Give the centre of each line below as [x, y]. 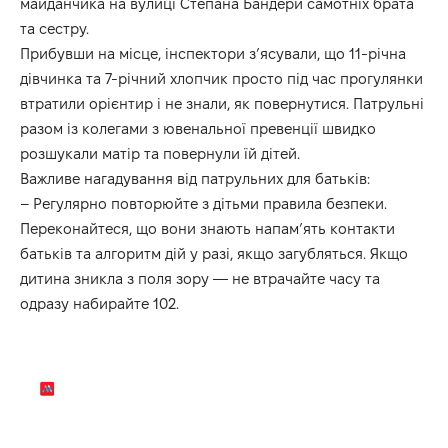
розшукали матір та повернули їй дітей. [160, 153]
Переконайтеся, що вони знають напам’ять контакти [207, 228]
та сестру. [54, 28]
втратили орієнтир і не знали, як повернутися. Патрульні [222, 103]
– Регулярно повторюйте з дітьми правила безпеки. [203, 203]
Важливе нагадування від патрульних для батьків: [195, 178]
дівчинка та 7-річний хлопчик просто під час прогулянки [221, 78]
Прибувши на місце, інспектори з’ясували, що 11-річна [213, 53]
